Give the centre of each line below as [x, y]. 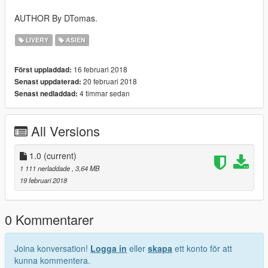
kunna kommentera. [52, 260]
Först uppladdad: [43, 69]
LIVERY [36, 39]
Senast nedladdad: [46, 93]
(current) [60, 155]
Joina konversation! [52, 248]
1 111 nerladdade [46, 168]
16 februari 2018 [100, 69]
